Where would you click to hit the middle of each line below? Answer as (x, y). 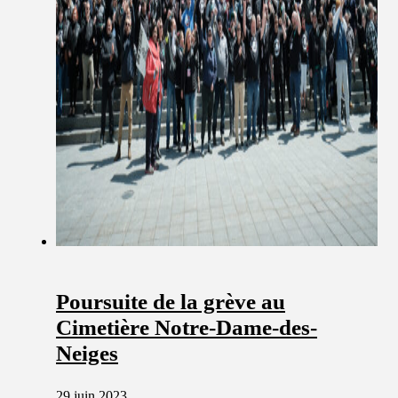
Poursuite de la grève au (171, 302)
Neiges (87, 354)
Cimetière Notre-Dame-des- (187, 328)
